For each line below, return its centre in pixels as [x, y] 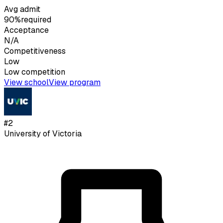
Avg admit [22, 9]
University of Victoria [43, 134]
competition [42, 72]
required [36, 20]
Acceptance [26, 30]
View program [75, 83]
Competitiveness [35, 51]
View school [26, 83]
